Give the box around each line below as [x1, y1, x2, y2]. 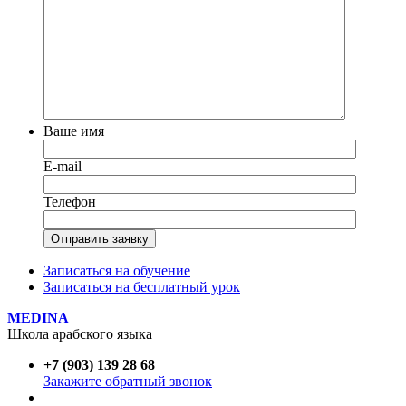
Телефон [43, 194, 96, 210]
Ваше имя [43, 123, 104, 140]
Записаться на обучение [43, 263, 190, 279]
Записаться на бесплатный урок [43, 279, 240, 295]
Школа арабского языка [7, 326, 152, 343]
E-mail [43, 159, 82, 175]
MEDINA [7, 310, 69, 326]
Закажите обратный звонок [43, 373, 212, 390]
